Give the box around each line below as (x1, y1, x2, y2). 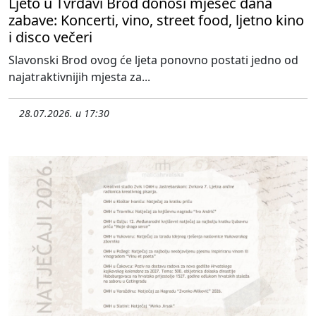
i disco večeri (8, 27, 92, 47)
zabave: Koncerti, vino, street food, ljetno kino (8, 10, 304, 30)
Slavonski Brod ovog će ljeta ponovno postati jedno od (8, 51, 298, 68)
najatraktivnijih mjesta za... (8, 68, 150, 85)
